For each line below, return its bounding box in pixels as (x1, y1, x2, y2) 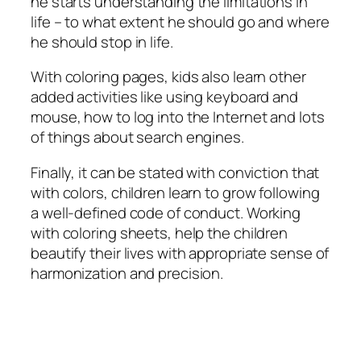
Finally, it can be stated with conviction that (31, 161, 320, 183)
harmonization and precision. (31, 262, 224, 284)
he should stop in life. (31, 31, 173, 52)
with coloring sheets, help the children (31, 222, 288, 243)
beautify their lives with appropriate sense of (31, 242, 330, 263)
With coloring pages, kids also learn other (31, 66, 306, 88)
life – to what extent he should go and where (31, 10, 330, 32)
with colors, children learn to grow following (31, 181, 320, 203)
